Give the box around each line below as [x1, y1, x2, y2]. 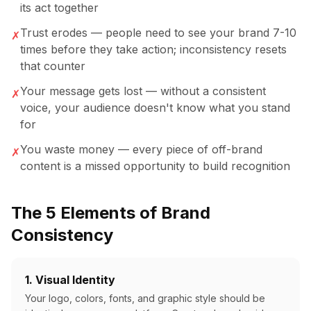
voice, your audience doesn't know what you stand [20, 101, 290, 115]
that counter [20, 59, 85, 73]
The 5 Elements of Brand [11, 203, 210, 223]
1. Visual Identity [25, 273, 115, 287]
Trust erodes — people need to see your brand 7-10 [20, 26, 296, 40]
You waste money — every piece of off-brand [20, 142, 262, 156]
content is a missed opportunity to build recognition [20, 159, 290, 173]
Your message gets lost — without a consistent [20, 84, 266, 98]
